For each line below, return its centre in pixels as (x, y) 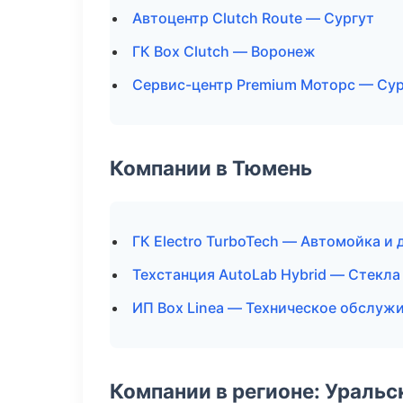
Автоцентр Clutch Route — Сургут (253, 18)
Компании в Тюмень (211, 168)
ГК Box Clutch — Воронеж (224, 51)
